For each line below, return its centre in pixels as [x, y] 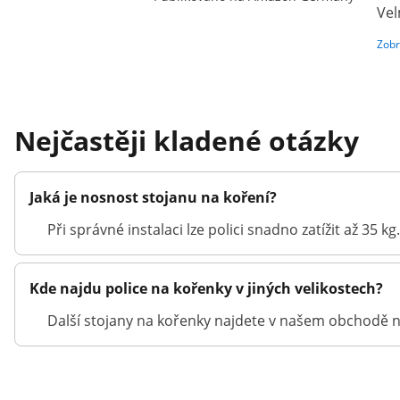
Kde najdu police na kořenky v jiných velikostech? [206, 288]
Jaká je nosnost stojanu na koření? [153, 197]
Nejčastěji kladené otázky [187, 141]
